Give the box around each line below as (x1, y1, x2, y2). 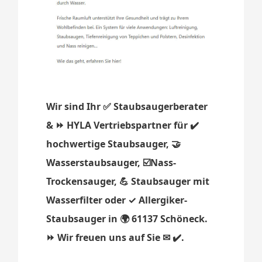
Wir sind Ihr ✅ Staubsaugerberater (46, 100, 208, 113)
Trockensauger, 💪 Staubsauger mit (46, 175, 210, 188)
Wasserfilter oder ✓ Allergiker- (46, 194, 188, 207)
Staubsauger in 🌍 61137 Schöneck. (46, 212, 208, 226)
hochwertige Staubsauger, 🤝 (46, 137, 181, 151)
